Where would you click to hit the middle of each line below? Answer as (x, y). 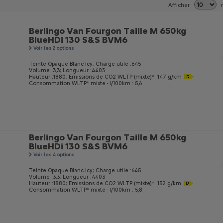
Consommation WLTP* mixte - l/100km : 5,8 (86, 190)
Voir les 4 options (54, 155)
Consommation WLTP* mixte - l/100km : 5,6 (85, 83)
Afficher (179, 5)
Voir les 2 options (54, 48)
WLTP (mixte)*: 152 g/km (149, 183)
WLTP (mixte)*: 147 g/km (149, 77)
